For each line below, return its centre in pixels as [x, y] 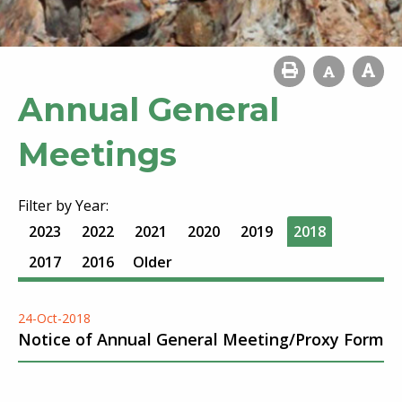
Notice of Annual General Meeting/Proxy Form [201, 339]
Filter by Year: [63, 205]
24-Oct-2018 [54, 318]
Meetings [97, 154]
